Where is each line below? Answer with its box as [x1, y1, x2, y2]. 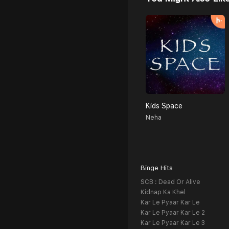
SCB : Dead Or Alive [141, 178, 200, 186]
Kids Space [146, 102, 182, 110]
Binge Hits [141, 164, 173, 172]
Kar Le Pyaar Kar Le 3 [141, 219, 205, 227]
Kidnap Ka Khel [141, 189, 186, 196]
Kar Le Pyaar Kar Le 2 [141, 209, 205, 217]
